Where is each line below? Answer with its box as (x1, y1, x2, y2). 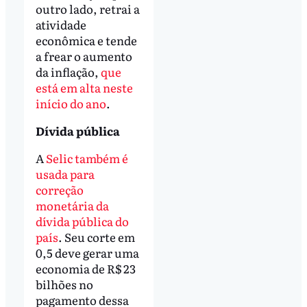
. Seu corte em (58, 228, 135, 246)
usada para (35, 165, 95, 183)
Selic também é (45, 149, 128, 167)
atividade (35, 16, 86, 34)
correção (35, 181, 84, 199)
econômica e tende (35, 32, 137, 49)
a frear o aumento (35, 47, 132, 65)
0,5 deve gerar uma (35, 244, 139, 262)
